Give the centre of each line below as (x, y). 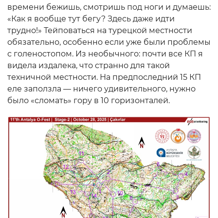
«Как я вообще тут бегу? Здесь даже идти (91, 18)
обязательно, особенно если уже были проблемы (109, 42)
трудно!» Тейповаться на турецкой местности (100, 30)
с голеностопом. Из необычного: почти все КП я (105, 54)
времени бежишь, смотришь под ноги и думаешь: (109, 7)
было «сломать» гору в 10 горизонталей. (89, 100)
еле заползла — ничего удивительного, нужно (101, 89)
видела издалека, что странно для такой (89, 65)
